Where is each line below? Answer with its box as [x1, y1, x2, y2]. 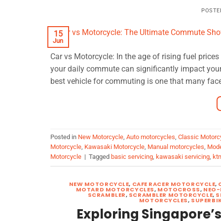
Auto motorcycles [126, 133, 175, 141]
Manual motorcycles [147, 143, 204, 151]
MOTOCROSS [157, 185, 201, 193]
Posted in [50, 133, 78, 141]
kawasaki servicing [156, 153, 210, 161]
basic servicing [111, 153, 153, 161]
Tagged [89, 153, 111, 161]
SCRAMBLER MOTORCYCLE [128, 190, 213, 199]
